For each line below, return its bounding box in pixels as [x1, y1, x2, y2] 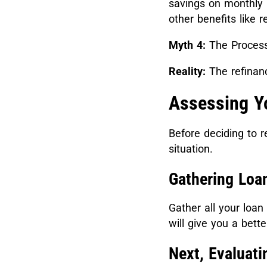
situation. [169, 142, 216, 155]
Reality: [169, 64, 206, 77]
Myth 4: [169, 38, 206, 51]
